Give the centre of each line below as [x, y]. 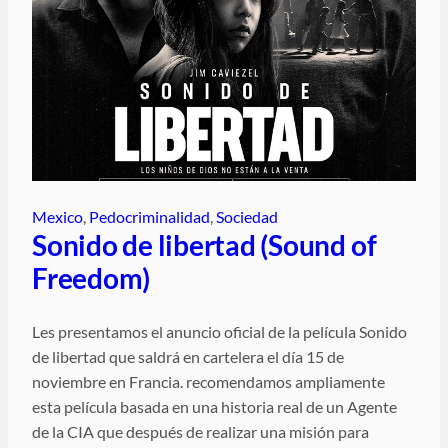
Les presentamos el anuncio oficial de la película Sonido [219, 331]
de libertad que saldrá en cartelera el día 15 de [188, 356]
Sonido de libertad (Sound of [204, 244]
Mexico [57, 216]
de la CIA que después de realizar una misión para [200, 431]
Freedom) [93, 277]
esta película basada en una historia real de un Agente [214, 406]
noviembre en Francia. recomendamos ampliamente [208, 381]
